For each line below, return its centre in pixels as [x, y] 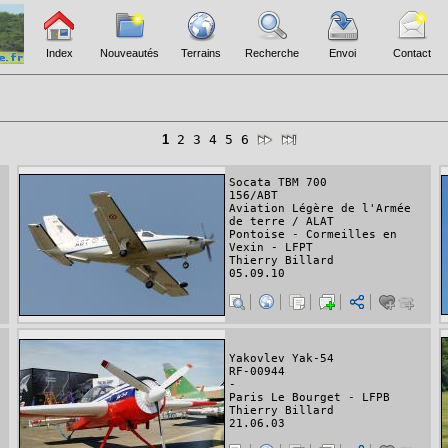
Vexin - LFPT [271, 248]
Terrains [201, 53]
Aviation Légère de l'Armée [320, 209]
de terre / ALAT [281, 222]
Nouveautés [129, 53]
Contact [412, 53]
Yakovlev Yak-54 [281, 359]
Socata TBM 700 [278, 183]
